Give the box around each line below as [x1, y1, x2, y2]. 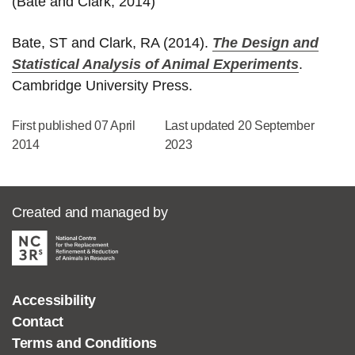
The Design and [212, 34, 319, 51]
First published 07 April [12, 118, 136, 132]
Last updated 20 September [164, 118, 315, 132]
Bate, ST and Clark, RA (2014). [12, 34, 212, 51]
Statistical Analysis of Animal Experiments [12, 55, 299, 72]
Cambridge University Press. [12, 77, 193, 94]
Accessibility [12, 292, 97, 308]
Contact [12, 313, 63, 330]
